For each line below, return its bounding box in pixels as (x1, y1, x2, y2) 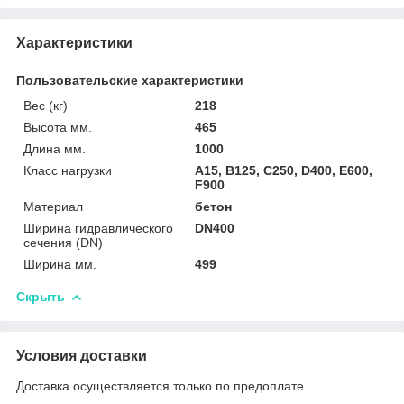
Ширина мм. (23, 256, 96, 271)
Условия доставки (16, 347, 147, 363)
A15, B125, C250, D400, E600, (195, 162, 373, 178)
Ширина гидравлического (23, 220, 173, 235)
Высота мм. (23, 119, 92, 134)
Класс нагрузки (23, 162, 112, 178)
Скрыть (16, 289, 65, 304)
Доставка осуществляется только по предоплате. (16, 378, 308, 393)
